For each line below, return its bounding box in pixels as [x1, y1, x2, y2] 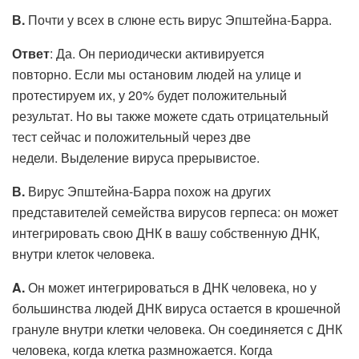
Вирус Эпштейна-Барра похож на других [25, 181, 271, 200]
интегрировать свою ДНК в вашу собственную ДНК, [12, 223, 320, 242]
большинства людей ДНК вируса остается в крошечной [12, 298, 341, 317]
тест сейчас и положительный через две [12, 127, 251, 146]
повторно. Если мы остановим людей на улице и [12, 64, 301, 83]
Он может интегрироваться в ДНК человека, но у [25, 277, 317, 296]
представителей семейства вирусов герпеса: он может [12, 202, 338, 221]
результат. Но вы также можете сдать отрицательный [12, 106, 329, 125]
